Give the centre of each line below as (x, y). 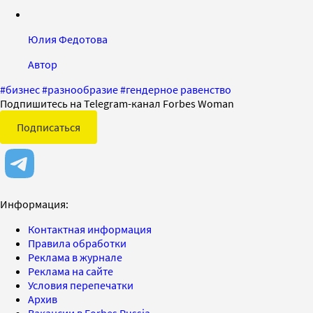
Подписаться (49, 128)
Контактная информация (90, 230)
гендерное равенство (179, 90)
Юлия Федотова (68, 39)
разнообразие (83, 90)
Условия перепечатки (81, 285)
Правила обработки (77, 243)
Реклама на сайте (71, 271)
